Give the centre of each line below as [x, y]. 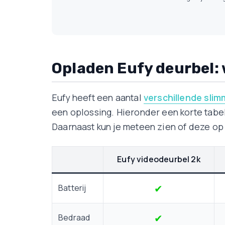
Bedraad [74, 217]
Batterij [72, 188]
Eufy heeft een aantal [98, 97]
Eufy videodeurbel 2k [159, 159]
